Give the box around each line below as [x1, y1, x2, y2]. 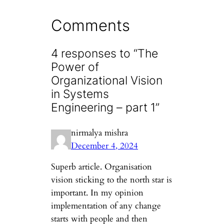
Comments [51, 15, 130, 34]
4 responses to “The [51, 46, 158, 61]
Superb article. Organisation [51, 161, 152, 173]
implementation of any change [51, 200, 161, 212]
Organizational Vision [51, 73, 163, 88]
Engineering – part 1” [51, 100, 160, 115]
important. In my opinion [51, 187, 144, 199]
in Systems [51, 87, 109, 101]
